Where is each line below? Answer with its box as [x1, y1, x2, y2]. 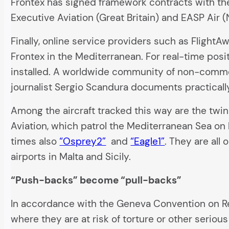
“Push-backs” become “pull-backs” [11, 174, 182, 187]
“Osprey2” [59, 135, 106, 148]
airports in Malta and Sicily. [11, 150, 131, 164]
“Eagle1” [130, 135, 165, 148]
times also [11, 135, 60, 148]
